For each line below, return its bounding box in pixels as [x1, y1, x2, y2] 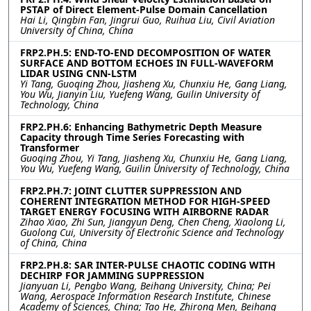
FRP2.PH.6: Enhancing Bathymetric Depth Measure [20, 120, 262, 134]
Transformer [20, 141, 79, 155]
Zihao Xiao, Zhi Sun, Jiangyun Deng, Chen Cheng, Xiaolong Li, [20, 215, 286, 229]
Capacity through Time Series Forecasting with [20, 131, 244, 144]
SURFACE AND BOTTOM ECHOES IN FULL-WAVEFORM [20, 56, 274, 70]
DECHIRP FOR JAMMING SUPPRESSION [20, 269, 204, 283]
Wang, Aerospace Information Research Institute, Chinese [20, 289, 271, 303]
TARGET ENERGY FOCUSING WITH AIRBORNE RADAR [20, 205, 269, 219]
